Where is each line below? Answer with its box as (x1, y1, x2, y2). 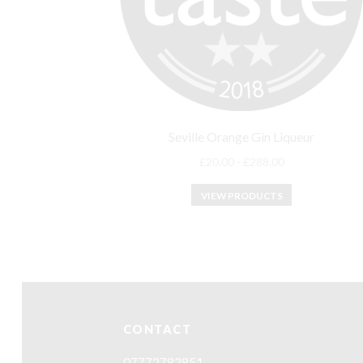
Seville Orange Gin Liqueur (169, 129, 314, 145)
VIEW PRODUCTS (200, 189, 283, 202)
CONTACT (123, 322, 192, 337)
